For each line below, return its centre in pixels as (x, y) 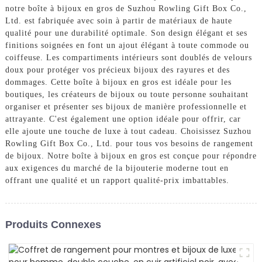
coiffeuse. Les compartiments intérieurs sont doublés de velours (128, 58)
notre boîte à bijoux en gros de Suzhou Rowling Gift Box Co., (126, 9)
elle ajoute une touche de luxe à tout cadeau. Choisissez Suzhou (128, 132)
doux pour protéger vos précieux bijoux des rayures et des (117, 70)
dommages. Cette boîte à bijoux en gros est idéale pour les (118, 82)
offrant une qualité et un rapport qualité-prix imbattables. (117, 181)
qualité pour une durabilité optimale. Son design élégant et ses (126, 33)
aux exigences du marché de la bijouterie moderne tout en (117, 168)
